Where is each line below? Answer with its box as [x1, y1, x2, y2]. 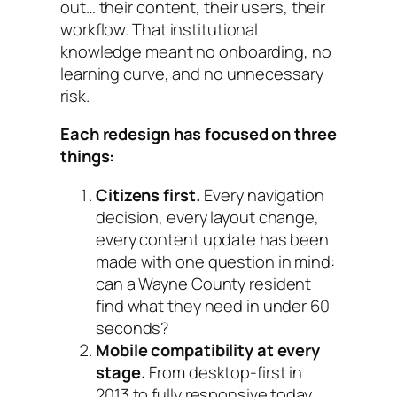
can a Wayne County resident [96, 271, 312, 294]
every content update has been [96, 227, 330, 250]
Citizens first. [96, 183, 201, 206]
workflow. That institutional [60, 18, 259, 41]
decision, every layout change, [96, 205, 319, 228]
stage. [96, 360, 146, 383]
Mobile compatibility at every [96, 338, 321, 361]
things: [60, 144, 115, 167]
